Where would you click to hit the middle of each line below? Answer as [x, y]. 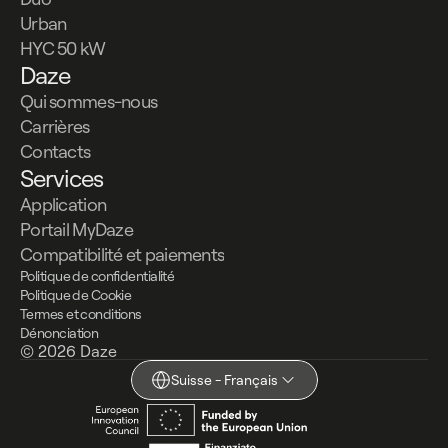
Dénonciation [59, 333]
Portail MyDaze [76, 230]
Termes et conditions [81, 314]
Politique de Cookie [76, 295]
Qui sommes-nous [89, 102]
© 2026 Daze [68, 351]
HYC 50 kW [63, 49]
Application [63, 205]
